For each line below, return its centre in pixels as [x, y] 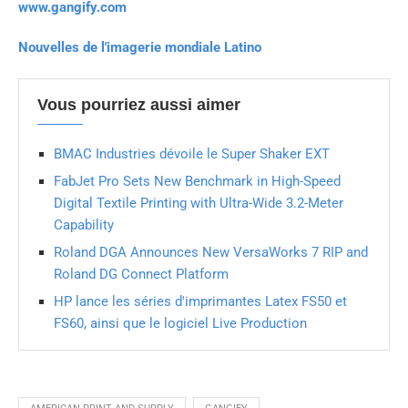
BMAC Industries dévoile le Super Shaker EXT [192, 153]
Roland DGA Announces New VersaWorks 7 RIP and [211, 252]
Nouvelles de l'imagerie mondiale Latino [140, 47]
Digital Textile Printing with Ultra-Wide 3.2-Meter [199, 203]
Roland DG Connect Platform [141, 274]
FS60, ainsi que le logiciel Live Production [180, 323]
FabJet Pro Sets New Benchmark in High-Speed [197, 181]
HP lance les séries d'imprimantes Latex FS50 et [200, 301]
